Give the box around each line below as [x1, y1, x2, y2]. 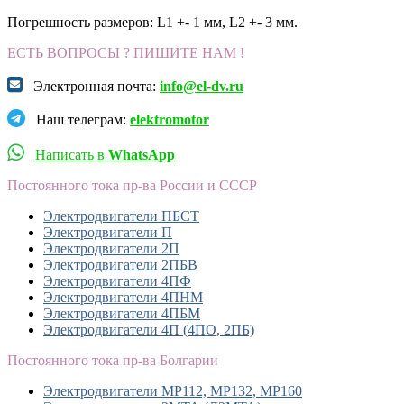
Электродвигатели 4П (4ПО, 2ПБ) [43, 321, 254, 337]
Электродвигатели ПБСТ [43, 207, 199, 224]
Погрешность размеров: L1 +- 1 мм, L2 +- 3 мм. [7, 14, 298, 30]
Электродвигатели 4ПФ [43, 272, 191, 289]
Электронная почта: [23, 78, 160, 94]
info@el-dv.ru [160, 78, 243, 94]
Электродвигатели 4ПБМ [43, 305, 200, 321]
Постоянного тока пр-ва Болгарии [7, 352, 218, 368]
